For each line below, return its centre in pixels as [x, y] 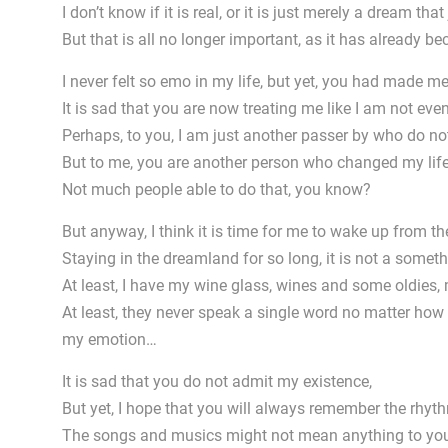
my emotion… [109, 339]
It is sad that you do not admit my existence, [217, 381]
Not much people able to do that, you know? [216, 189]
